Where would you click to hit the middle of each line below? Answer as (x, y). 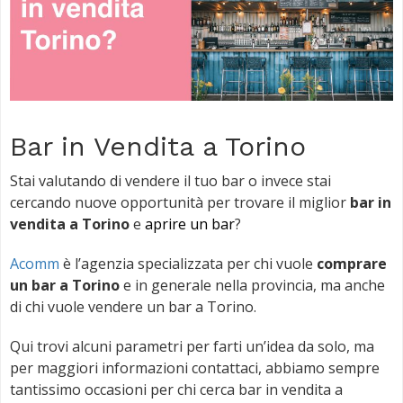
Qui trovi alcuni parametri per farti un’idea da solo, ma (192, 346)
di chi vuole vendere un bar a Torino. (133, 306)
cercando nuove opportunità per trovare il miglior (180, 202)
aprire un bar (190, 224)
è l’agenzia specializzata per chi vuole (188, 263)
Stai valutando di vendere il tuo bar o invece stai (170, 180)
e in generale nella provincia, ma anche (252, 285)
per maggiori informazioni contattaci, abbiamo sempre (195, 367)
